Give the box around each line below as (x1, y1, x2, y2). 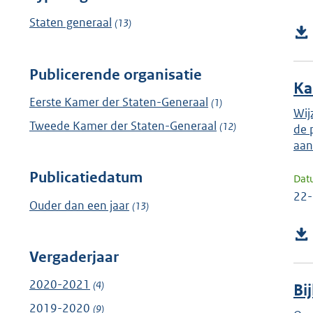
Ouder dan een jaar (29, 197, 129, 213)
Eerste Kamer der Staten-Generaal (29, 94, 208, 110)
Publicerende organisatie (29, 65, 202, 84)
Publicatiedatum (29, 168, 143, 187)
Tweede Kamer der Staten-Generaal (29, 117, 217, 133)
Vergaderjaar (29, 248, 119, 267)
